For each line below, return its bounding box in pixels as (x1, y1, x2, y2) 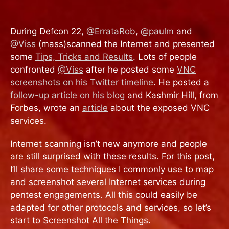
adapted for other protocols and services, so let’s (10, 202, 211, 213)
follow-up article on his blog (10, 90, 125, 100)
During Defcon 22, (10, 26, 86, 36)
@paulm (141, 26, 174, 36)
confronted (10, 64, 58, 75)
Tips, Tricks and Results (35, 52, 133, 62)
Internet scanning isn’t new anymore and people (10, 138, 207, 149)
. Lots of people (133, 52, 197, 62)
